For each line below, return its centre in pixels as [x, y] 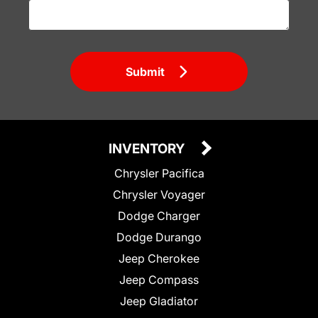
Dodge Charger [159, 215]
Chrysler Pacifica [159, 173]
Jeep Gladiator [159, 301]
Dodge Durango [159, 237]
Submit [146, 71]
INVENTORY [148, 148]
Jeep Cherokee [159, 258]
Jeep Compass [159, 279]
